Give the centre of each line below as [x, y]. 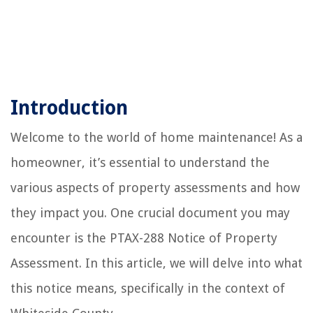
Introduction [69, 108]
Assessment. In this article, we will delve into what [156, 263]
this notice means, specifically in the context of [148, 288]
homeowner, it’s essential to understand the [140, 162]
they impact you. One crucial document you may [150, 212]
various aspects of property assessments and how [155, 187]
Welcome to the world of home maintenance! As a [156, 137]
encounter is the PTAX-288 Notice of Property [144, 238]
